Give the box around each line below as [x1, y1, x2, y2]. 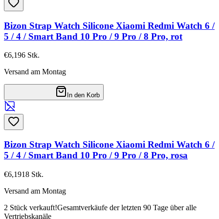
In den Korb [67, 91, 100, 99]
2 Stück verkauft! [4, 203, 57, 212]
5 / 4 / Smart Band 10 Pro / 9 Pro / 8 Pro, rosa [4, 150, 188, 161]
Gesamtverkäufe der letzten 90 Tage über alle [57, 203, 197, 212]
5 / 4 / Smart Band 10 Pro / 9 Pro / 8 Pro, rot [4, 31, 182, 42]
